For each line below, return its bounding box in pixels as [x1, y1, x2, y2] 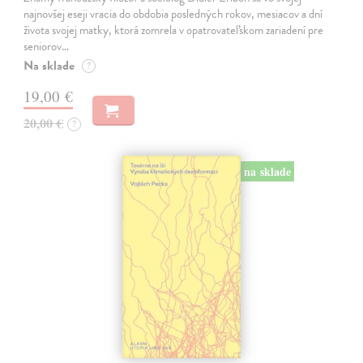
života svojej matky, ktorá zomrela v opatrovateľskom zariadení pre [23, 21, 324, 40]
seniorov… [23, 37, 70, 56]
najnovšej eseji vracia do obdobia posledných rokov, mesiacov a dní [23, 5, 323, 23]
